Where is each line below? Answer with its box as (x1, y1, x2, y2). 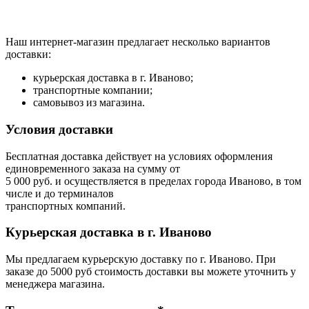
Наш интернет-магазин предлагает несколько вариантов (6, 36, 270, 48)
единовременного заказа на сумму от (6, 162, 180, 175)
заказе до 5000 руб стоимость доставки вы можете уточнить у (6, 266, 296, 278)
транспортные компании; (33, 84, 152, 97)
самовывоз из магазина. (33, 97, 145, 109)
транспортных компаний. (6, 199, 126, 212)
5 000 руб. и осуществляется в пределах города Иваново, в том (6, 175, 301, 187)
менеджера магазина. (6, 278, 105, 290)
